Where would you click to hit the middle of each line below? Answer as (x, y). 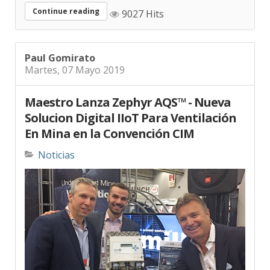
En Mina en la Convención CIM (109, 125)
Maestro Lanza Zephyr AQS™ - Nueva (128, 93)
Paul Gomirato (60, 49)
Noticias (56, 147)
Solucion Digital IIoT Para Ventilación (130, 109)
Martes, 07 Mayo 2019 (75, 61)
